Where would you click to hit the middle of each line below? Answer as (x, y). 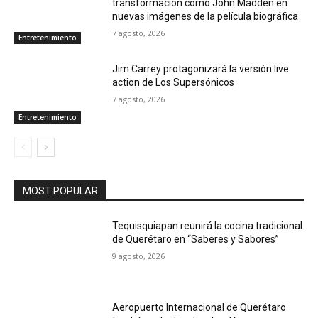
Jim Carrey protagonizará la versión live (201, 68)
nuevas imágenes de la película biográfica (205, 17)
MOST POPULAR (60, 191)
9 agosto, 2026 (139, 256)
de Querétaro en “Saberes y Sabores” (196, 239)
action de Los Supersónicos (174, 82)
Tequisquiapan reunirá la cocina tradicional (208, 225)
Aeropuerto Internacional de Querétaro (199, 308)
